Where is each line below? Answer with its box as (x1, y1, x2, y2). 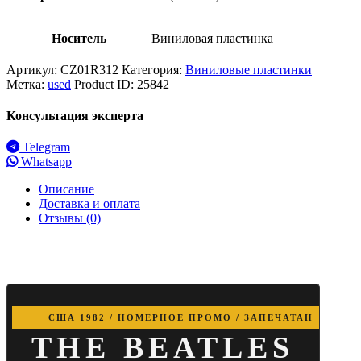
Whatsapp (18, 155, 72, 169)
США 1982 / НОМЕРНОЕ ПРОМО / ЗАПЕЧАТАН (48, 313, 313, 323)
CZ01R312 (60, 62, 118, 77)
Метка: (6, 77, 48, 91)
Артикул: (6, 62, 60, 77)
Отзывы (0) (39, 211, 101, 226)
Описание (39, 182, 94, 197)
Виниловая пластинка (151, 31, 273, 45)
